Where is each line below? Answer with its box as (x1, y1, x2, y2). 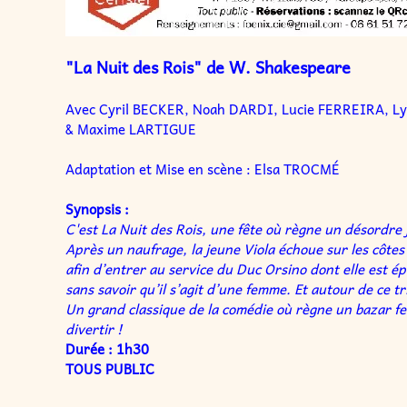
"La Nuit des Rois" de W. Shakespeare (65, 54, 351, 80)
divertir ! (65, 318, 123, 340)
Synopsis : (65, 198, 129, 220)
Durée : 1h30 (65, 338, 149, 360)
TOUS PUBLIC (65, 358, 154, 380)
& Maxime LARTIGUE (65, 118, 200, 140)
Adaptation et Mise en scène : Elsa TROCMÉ (65, 158, 340, 180)
